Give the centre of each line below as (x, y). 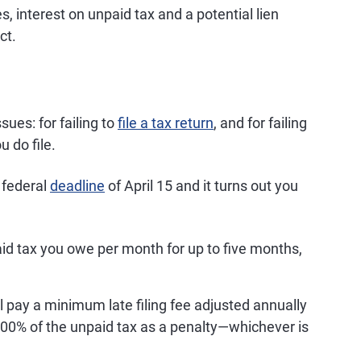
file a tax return (166, 123)
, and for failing (260, 123)
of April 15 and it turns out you (201, 186)
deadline (77, 186)
